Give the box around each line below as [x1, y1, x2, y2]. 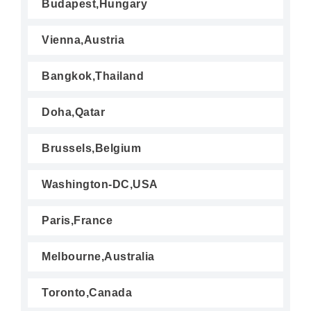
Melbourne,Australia [42, 251, 155, 262]
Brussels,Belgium [42, 142, 141, 154]
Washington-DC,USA [42, 178, 158, 190]
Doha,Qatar [42, 106, 105, 118]
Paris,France [42, 215, 112, 226]
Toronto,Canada [42, 287, 132, 299]
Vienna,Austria [42, 34, 124, 46]
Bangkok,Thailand [42, 70, 144, 82]
